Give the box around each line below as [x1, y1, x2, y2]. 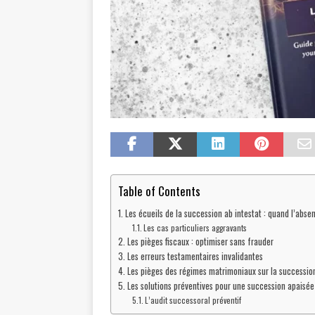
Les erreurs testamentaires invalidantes [127, 250, 263, 264]
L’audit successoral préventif [145, 294, 242, 307]
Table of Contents [118, 181, 200, 200]
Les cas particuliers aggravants [143, 221, 247, 234]
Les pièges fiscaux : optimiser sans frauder [127, 235, 274, 249]
